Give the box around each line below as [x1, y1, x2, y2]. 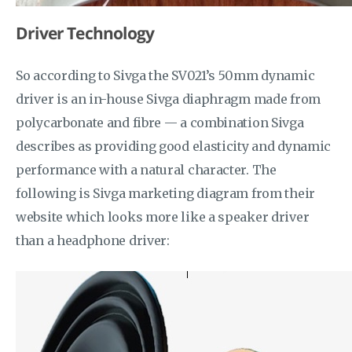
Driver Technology [16, 22, 155, 44]
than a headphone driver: [16, 233, 170, 248]
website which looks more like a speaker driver [16, 209, 310, 225]
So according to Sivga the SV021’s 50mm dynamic [16, 68, 315, 83]
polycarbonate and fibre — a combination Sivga [16, 115, 304, 130]
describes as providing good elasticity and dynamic [16, 138, 332, 154]
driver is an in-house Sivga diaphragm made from [16, 91, 321, 107]
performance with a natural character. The [16, 162, 277, 178]
